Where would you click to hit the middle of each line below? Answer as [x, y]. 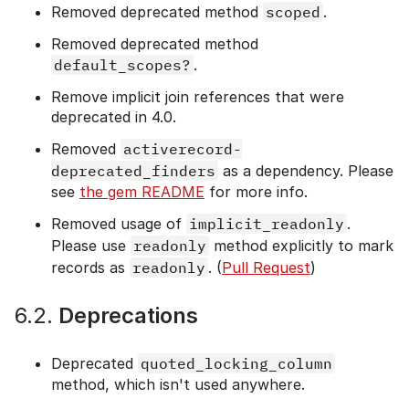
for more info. [256, 191]
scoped [293, 11]
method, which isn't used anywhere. [178, 384]
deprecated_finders [133, 170]
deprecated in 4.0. [114, 116]
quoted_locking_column [236, 363]
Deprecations [126, 315]
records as [90, 267]
